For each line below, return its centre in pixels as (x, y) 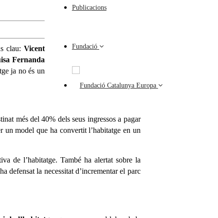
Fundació (84, 46)
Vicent (34, 49)
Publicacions (89, 7)
